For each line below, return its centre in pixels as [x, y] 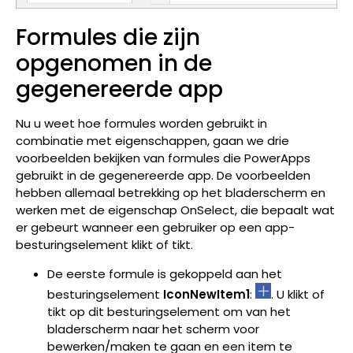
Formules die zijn [108, 38]
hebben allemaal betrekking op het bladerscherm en [171, 193]
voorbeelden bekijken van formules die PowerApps [163, 158]
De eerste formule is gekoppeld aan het [165, 273]
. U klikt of [298, 294]
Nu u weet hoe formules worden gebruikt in [141, 124]
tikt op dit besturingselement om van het [169, 311]
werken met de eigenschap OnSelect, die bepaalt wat [175, 210]
